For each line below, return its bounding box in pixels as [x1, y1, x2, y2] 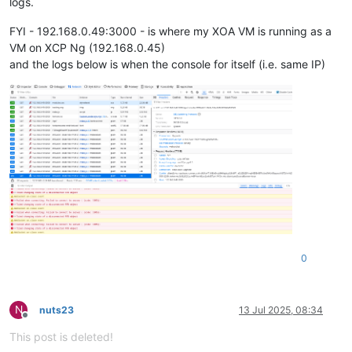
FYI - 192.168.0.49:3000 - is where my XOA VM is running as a [9, 24, 332, 38]
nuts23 [39, 303, 74, 316]
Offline [24, 314, 53, 327]
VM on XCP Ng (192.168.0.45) [9, 41, 165, 55]
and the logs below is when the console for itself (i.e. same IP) [9, 57, 325, 71]
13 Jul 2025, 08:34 [239, 303, 323, 316]
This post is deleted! [9, 329, 113, 343]
